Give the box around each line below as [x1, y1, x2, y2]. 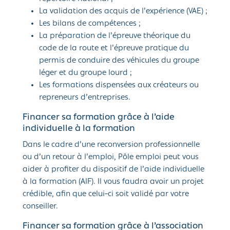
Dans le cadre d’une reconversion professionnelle [23, 141, 200, 149]
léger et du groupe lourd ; [39, 69, 132, 78]
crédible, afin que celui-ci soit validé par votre [23, 190, 189, 199]
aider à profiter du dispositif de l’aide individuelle [23, 165, 204, 174]
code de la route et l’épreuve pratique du [39, 44, 189, 53]
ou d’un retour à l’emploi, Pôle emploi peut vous [23, 153, 199, 162]
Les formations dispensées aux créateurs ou [39, 81, 199, 90]
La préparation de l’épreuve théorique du [39, 32, 190, 41]
